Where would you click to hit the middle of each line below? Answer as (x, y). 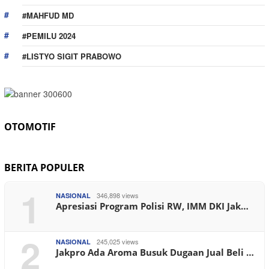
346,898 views (118, 195)
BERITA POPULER (44, 167)
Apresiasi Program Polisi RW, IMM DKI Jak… (152, 206)
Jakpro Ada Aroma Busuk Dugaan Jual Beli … (155, 252)
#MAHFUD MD (48, 15)
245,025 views (118, 241)
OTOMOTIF (30, 126)
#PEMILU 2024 (49, 35)
